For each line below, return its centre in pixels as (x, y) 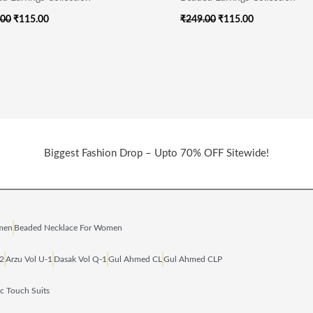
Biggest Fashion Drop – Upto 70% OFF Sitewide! (156, 153)
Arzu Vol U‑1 (29, 259)
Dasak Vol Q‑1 (80, 259)
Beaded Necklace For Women (68, 227)
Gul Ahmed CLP (193, 259)
